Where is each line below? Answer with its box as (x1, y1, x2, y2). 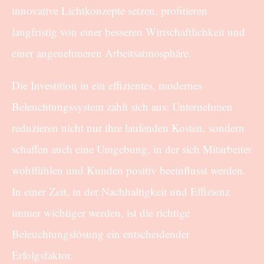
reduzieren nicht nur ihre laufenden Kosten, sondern (12, 120, 245, 135)
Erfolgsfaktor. (12, 247, 73, 262)
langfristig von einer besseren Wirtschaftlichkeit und (12, 24, 245, 39)
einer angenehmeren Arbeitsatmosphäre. (12, 45, 192, 60)
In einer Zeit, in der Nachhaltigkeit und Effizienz (12, 183, 230, 199)
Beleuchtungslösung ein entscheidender (12, 226, 190, 241)
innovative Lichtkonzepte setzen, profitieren (12, 2, 207, 18)
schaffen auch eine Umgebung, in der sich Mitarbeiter (12, 141, 252, 156)
